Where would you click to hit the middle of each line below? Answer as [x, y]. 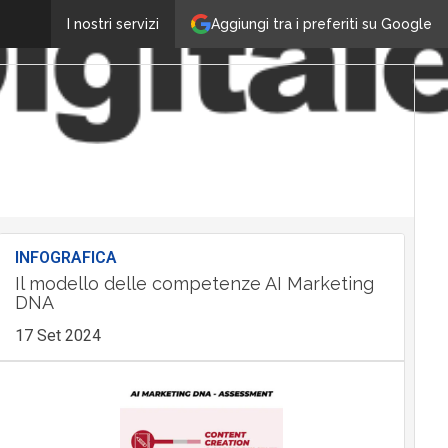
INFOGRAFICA [65, 257]
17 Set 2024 [57, 335]
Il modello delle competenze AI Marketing [194, 283]
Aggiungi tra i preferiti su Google [321, 23]
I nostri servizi [113, 24]
